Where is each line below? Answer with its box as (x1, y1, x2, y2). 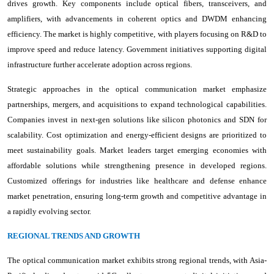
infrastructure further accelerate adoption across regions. (7, 59, 192, 69)
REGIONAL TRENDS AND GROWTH (7, 231, 140, 240)
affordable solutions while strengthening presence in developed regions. (7, 160, 267, 170)
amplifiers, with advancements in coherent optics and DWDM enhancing (7, 13, 267, 23)
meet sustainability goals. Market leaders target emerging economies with (7, 145, 267, 155)
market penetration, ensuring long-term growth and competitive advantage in (7, 191, 267, 201)
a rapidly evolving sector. (7, 206, 91, 216)
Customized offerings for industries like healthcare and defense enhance (7, 176, 267, 185)
